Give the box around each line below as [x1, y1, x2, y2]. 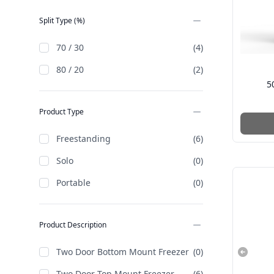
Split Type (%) [39, 15, 85, 26]
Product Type [39, 106, 84, 117]
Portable [56, 177, 91, 188]
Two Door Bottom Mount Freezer [56, 246, 189, 257]
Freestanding [56, 133, 111, 144]
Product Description [39, 220, 106, 230]
